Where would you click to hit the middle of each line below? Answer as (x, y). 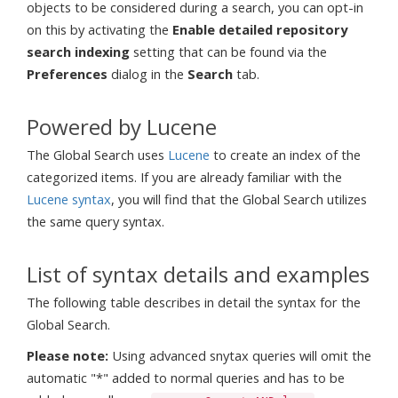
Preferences (67, 73)
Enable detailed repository (260, 29)
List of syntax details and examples (198, 274)
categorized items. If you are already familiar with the (184, 176)
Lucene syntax (69, 199)
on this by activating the (99, 29)
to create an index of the (285, 154)
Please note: (68, 355)
